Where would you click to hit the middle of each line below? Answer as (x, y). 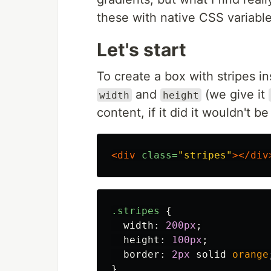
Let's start (142, 49)
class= (160, 155)
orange (250, 254)
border (142, 254)
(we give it (235, 94)
